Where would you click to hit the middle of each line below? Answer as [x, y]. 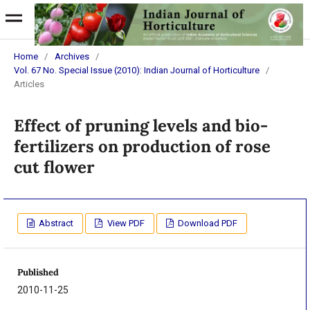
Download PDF [206, 223]
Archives [72, 56]
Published [38, 272]
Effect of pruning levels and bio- [140, 125]
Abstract [55, 223]
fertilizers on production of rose [142, 146]
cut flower [54, 167]
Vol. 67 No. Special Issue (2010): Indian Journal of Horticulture [136, 70]
